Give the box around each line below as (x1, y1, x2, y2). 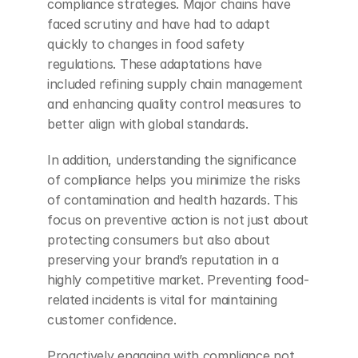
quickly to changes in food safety (47, 36, 245, 52)
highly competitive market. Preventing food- (47, 272, 309, 288)
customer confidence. (47, 312, 177, 328)
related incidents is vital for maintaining (47, 292, 277, 308)
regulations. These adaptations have (47, 56, 262, 72)
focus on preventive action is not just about (47, 212, 308, 228)
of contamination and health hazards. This (47, 192, 298, 208)
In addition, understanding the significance (47, 152, 296, 168)
